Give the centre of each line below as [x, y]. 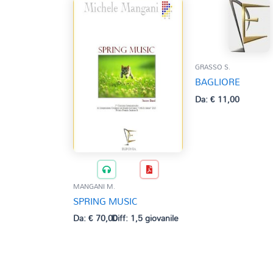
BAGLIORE [217, 82]
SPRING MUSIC [106, 201]
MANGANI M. [94, 186]
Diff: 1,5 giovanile [145, 218]
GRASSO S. [212, 67]
